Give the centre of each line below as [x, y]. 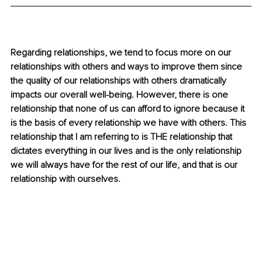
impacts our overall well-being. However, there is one [120, 95]
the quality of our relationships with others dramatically [120, 81]
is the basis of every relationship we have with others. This [130, 123]
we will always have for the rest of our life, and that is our [125, 165]
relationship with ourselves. [67, 179]
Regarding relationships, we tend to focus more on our [122, 53]
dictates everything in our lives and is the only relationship [127, 151]
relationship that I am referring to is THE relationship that [123, 137]
